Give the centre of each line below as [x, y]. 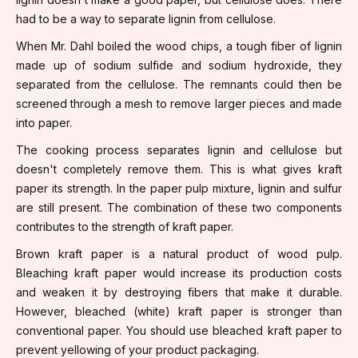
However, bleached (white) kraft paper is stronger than [179, 311]
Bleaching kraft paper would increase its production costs [179, 272]
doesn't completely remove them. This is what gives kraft [179, 169]
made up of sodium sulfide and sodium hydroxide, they [179, 65]
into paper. [44, 122]
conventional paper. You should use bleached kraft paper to [179, 330]
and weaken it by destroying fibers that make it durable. [179, 292]
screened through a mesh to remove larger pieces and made [179, 103]
